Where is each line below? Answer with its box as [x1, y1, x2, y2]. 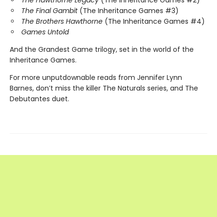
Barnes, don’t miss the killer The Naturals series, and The [10, 83, 198, 93]
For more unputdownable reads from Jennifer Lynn [10, 73, 182, 83]
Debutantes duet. [10, 94, 69, 104]
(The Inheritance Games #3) [77, 6, 179, 16]
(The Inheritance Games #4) [103, 16, 205, 27]
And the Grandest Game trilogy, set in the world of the [10, 45, 194, 55]
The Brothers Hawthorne [21, 16, 103, 27]
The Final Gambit [21, 6, 77, 16]
